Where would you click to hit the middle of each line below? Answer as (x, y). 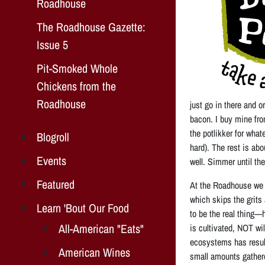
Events (51, 160)
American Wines (94, 252)
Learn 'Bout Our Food (83, 208)
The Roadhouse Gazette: (91, 27)
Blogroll (53, 137)
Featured (56, 184)
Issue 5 (52, 44)
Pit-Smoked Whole (77, 68)
